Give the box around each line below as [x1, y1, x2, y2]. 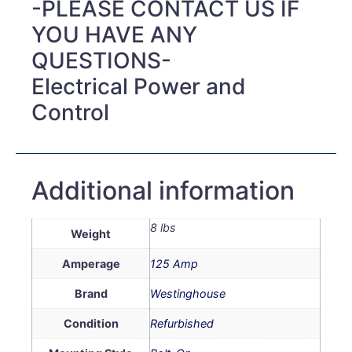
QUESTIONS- [31, 46, 171, 74]
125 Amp [150, 256, 198, 270]
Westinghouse [150, 286, 225, 300]
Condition [63, 316, 119, 330]
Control [31, 98, 109, 126]
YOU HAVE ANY [31, 20, 197, 48]
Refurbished [150, 316, 214, 330]
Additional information [31, 174, 295, 206]
